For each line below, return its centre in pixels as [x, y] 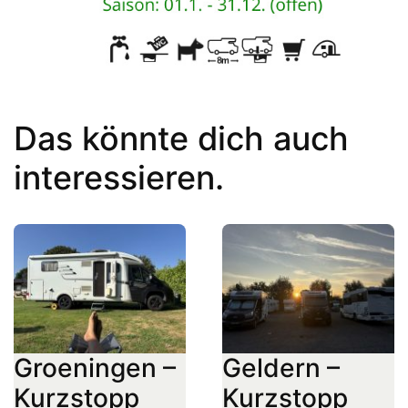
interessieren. [118, 178]
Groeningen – [94, 367]
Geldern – [281, 367]
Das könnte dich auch [181, 139]
